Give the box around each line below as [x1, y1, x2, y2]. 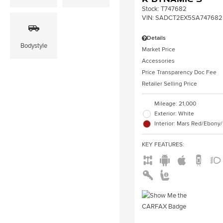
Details [147, 34, 166, 42]
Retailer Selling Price [142, 80, 197, 88]
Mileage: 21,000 [154, 100, 196, 108]
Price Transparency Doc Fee [142, 69, 217, 76]
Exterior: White [154, 110, 194, 117]
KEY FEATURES [142, 141, 183, 148]
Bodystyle [20, 42, 47, 50]
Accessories [142, 57, 175, 65]
